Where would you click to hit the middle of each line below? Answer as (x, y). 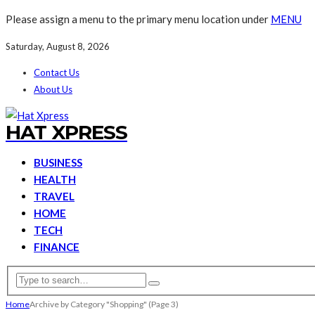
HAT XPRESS (66, 132)
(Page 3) (163, 304)
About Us (53, 89)
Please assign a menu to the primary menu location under (138, 19)
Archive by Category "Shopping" (88, 304)
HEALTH (55, 179)
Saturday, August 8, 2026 (58, 46)
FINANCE (57, 247)
